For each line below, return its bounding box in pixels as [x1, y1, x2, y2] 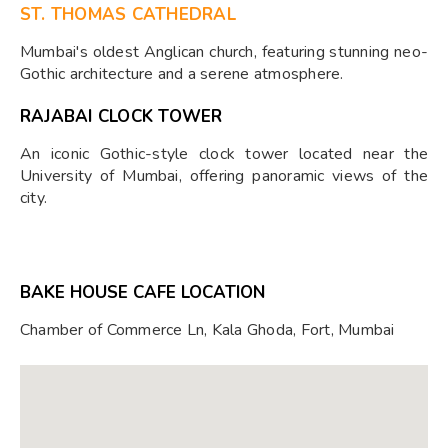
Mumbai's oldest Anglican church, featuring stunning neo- [20, 41, 428, 63]
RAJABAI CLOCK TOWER [20, 105, 223, 128]
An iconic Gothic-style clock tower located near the [20, 143, 428, 165]
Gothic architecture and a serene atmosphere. [20, 63, 344, 85]
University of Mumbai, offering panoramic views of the [20, 165, 428, 187]
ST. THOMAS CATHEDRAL [20, 3, 236, 26]
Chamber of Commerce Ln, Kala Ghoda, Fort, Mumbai [20, 319, 395, 341]
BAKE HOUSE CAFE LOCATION [20, 281, 265, 304]
